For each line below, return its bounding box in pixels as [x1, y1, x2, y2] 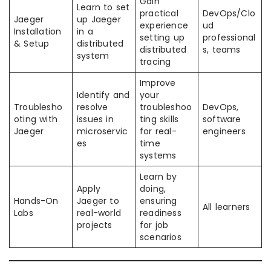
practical [140, 7, 178, 19]
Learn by [140, 171, 177, 183]
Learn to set [77, 1, 130, 13]
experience [140, 19, 188, 31]
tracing [140, 56, 171, 68]
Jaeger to [77, 195, 119, 207]
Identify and [77, 89, 130, 101]
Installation [14, 25, 62, 38]
